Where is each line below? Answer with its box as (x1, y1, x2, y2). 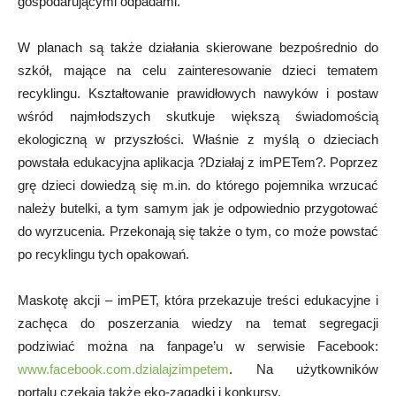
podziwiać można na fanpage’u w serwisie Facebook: (18, 338, 378, 354)
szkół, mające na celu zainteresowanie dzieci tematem (18, 62, 378, 78)
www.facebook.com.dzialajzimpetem (18, 361, 229, 377)
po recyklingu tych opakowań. (18, 246, 189, 262)
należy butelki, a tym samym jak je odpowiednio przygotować (18, 200, 378, 216)
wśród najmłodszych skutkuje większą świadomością (18, 108, 378, 124)
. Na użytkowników (229, 361, 378, 377)
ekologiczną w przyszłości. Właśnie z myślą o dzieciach (18, 131, 378, 147)
